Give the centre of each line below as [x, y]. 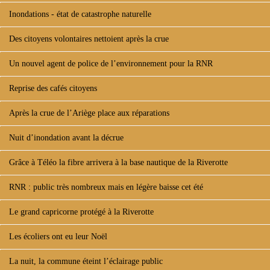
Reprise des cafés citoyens [53, 88]
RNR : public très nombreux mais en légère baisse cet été [106, 187]
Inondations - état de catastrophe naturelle [80, 14]
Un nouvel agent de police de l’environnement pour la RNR [111, 64]
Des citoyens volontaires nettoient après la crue [89, 39]
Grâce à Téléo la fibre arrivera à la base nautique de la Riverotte [118, 162]
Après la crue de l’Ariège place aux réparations [89, 113]
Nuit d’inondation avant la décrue [66, 138]
